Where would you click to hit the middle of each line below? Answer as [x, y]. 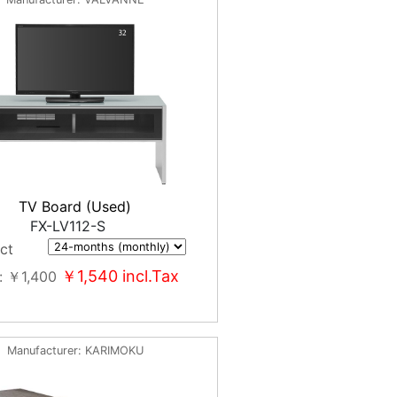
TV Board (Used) [75, 206]
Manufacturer [42, 350]
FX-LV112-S [68, 226]
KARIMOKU [114, 350]
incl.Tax [149, 276]
